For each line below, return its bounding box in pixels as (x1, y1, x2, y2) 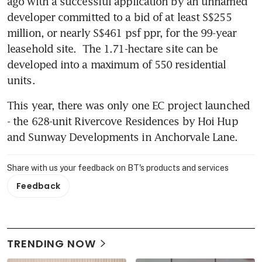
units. (7, 73, 38, 87)
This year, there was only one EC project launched (7, 98, 250, 112)
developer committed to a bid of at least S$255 (7, 10, 232, 23)
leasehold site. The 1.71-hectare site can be (7, 42, 218, 55)
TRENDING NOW (7, 236, 96, 251)
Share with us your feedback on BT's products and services (7, 163, 229, 173)
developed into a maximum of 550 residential (7, 57, 226, 71)
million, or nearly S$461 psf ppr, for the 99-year (7, 26, 236, 39)
